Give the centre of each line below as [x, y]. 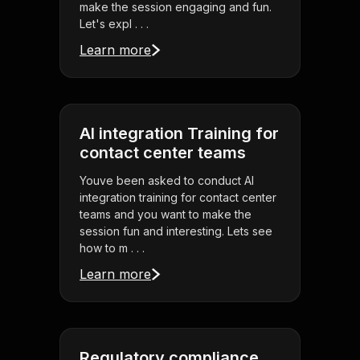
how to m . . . [112, 248]
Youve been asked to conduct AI [167, 181]
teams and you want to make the [166, 215]
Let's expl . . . [114, 24]
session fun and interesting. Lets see [176, 231]
